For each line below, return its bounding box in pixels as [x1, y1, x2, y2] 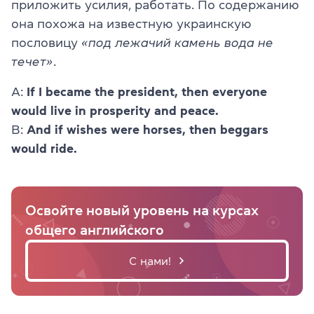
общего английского [25, 222, 164, 237]
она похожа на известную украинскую [11, 17, 252, 30]
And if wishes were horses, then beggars [27, 123, 268, 136]
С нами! [129, 254, 171, 266]
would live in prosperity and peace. [11, 104, 219, 117]
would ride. [11, 142, 77, 155]
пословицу [11, 36, 81, 49]
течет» [11, 55, 53, 68]
